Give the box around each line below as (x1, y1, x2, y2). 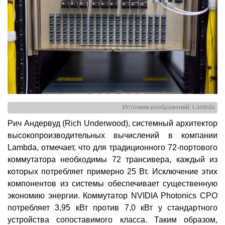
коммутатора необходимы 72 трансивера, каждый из (8, 155, 217, 164)
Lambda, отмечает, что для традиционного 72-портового (8, 143, 217, 152)
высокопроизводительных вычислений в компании (8, 131, 217, 140)
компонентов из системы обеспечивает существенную (8, 179, 217, 188)
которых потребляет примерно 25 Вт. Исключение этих (8, 167, 217, 176)
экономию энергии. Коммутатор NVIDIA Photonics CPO (8, 191, 217, 200)
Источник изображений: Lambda (123, 104, 215, 110)
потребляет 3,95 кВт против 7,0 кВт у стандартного (8, 203, 217, 212)
